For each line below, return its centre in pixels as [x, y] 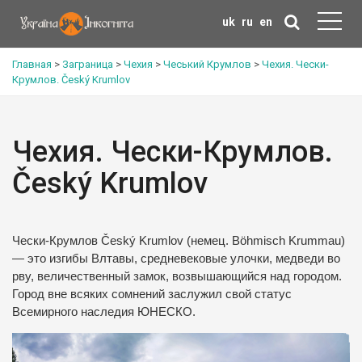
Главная [32, 64]
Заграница [88, 64]
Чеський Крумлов [207, 64]
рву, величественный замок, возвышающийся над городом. [177, 276]
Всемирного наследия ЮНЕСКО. [104, 312]
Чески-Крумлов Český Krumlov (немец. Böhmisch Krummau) [179, 241]
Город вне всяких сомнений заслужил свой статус [152, 294]
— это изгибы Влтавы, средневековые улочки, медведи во [176, 259]
